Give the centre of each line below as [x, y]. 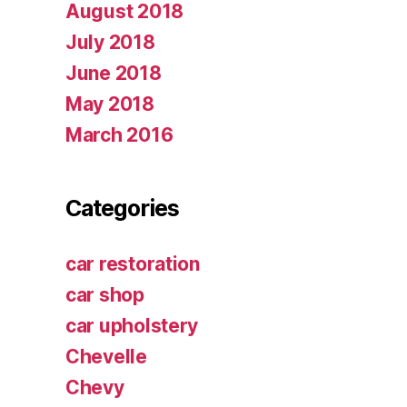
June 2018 [114, 74]
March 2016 [119, 135]
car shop [105, 295]
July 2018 [110, 43]
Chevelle [106, 357]
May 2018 [110, 104]
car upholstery [132, 326]
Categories [122, 208]
